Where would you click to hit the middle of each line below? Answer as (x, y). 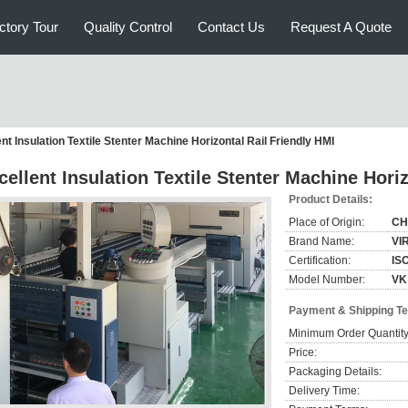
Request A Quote (341, 27)
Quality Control (128, 27)
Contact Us (231, 27)
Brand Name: (321, 241)
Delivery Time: (324, 391)
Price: (303, 352)
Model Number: (327, 280)
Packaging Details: (335, 372)
